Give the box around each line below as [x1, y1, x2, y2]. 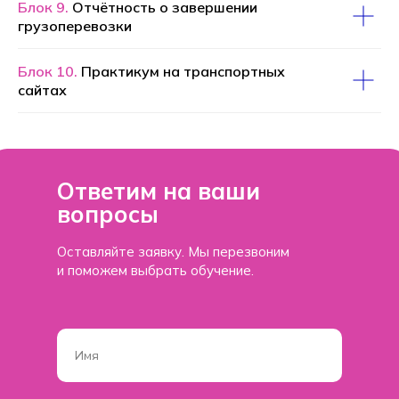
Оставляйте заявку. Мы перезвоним [57, 242, 289, 260]
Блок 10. [18, 61, 81, 80]
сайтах [18, 80, 67, 99]
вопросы [57, 199, 159, 229]
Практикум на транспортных [81, 61, 285, 80]
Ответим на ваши [57, 175, 260, 206]
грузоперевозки [18, 16, 132, 35]
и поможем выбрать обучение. [57, 261, 254, 279]
